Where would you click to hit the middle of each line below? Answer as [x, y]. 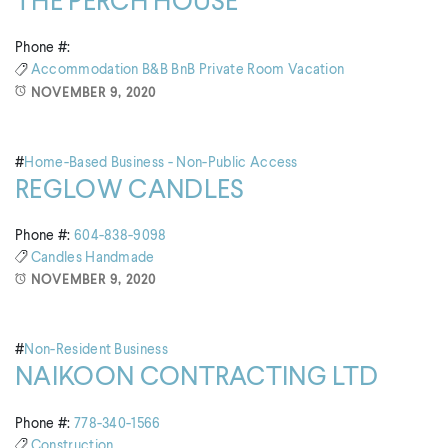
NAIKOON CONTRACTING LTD [197, 378]
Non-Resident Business [96, 350]
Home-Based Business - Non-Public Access [161, 162]
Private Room [243, 70]
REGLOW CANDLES [130, 190]
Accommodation [86, 70]
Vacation [316, 70]
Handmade [120, 257]
